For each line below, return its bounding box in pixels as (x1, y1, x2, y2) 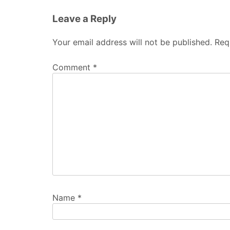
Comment (52, 62, 93, 73)
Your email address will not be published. (52, 36, 212, 47)
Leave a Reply (52, 13, 117, 25)
